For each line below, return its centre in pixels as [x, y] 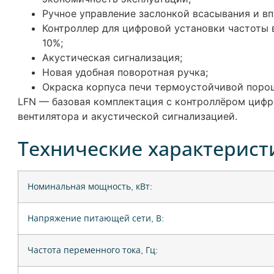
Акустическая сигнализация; [112, 58]
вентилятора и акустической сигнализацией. [127, 117]
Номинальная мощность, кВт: [90, 186]
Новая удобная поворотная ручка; [125, 72]
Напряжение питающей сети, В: [95, 218]
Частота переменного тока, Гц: [92, 250]
